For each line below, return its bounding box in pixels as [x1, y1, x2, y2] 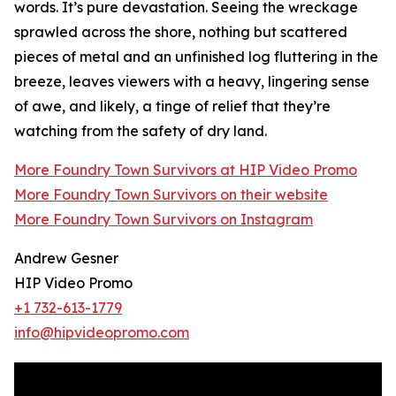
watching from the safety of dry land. [14, 122, 267, 141]
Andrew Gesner [14, 249, 118, 268]
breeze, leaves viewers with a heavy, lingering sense [14, 72, 369, 91]
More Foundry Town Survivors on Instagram [14, 210, 313, 229]
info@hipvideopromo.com [14, 324, 189, 342]
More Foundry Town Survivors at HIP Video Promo [14, 161, 357, 179]
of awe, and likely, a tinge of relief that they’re [14, 97, 331, 116]
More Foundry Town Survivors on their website [14, 186, 328, 204]
